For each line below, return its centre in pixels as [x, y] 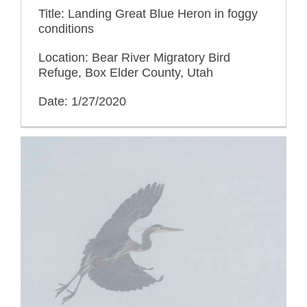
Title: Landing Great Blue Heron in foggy [148, 13]
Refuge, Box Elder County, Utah [126, 72]
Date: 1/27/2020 [82, 101]
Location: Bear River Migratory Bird [134, 57]
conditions [66, 28]
